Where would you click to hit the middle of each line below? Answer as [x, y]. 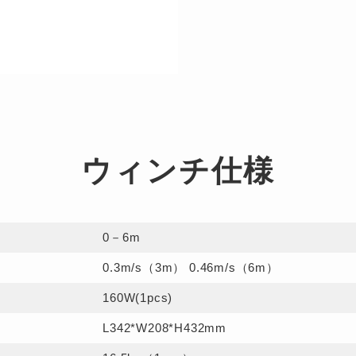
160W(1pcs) [138, 298]
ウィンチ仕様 [178, 171]
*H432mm [198, 328]
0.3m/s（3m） [146, 267]
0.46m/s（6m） [234, 267]
